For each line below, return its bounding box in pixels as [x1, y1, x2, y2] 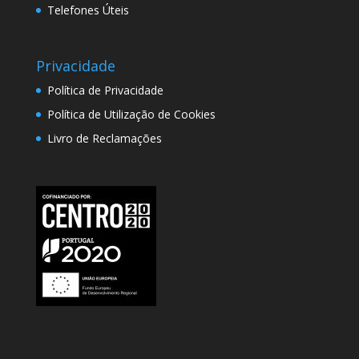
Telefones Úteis [46, 2, 129, 18]
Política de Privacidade [46, 82, 163, 98]
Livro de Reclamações [46, 130, 162, 146]
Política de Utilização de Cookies [46, 106, 216, 122]
